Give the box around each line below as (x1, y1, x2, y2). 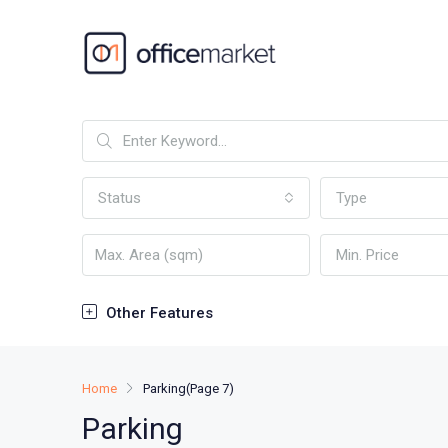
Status (98, 189, 141, 207)
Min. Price (336, 246, 399, 264)
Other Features (102, 304, 213, 322)
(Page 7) (186, 381, 234, 396)
